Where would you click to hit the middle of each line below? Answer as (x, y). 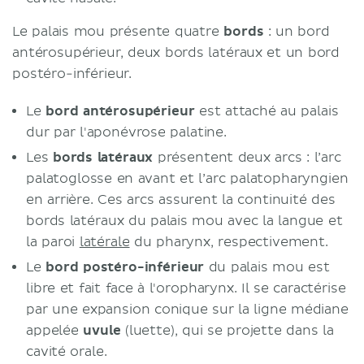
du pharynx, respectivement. (229, 242)
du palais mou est (267, 267)
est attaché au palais (266, 111)
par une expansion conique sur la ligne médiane (187, 310)
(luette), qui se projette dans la (227, 331)
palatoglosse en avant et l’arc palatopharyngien (187, 179)
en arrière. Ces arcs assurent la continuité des (181, 200)
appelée (55, 331)
